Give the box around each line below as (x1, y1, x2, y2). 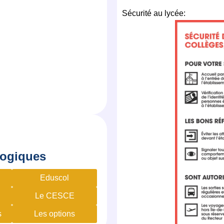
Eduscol (40, 173, 69, 182)
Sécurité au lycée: (122, 8, 185, 17)
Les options (34, 209, 75, 218)
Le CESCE (34, 191, 74, 200)
